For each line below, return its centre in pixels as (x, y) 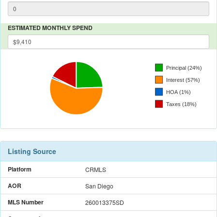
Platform (20, 169)
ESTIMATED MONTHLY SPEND (50, 27)
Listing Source (32, 151)
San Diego (99, 186)
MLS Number (26, 202)
